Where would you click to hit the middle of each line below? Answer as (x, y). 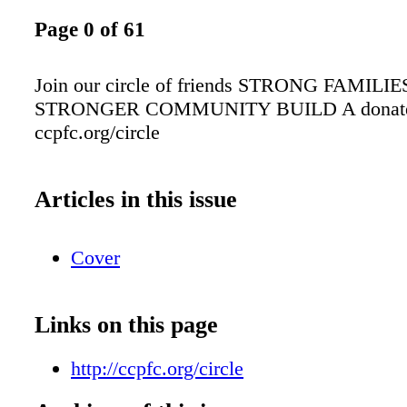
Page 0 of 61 (90, 30)
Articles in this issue (136, 199)
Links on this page (126, 324)
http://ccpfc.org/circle (157, 368)
